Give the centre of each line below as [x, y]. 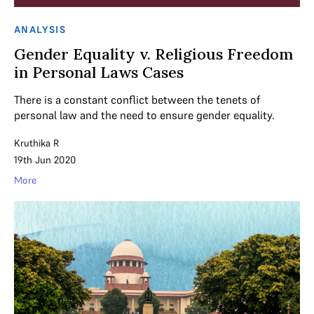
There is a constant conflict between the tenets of [137, 100]
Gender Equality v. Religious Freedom [153, 54]
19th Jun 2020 [45, 160]
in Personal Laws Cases [99, 73]
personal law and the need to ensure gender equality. [144, 115]
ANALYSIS [40, 30]
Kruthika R [36, 143]
